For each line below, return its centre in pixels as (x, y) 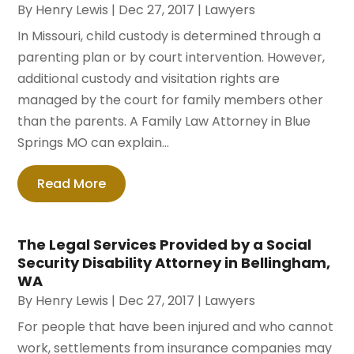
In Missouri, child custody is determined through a (169, 36)
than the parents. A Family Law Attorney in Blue (164, 121)
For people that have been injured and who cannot (176, 326)
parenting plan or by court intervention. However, (171, 57)
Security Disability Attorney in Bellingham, (174, 262)
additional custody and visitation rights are (149, 78)
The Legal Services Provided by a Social (165, 244)
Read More (72, 183)
